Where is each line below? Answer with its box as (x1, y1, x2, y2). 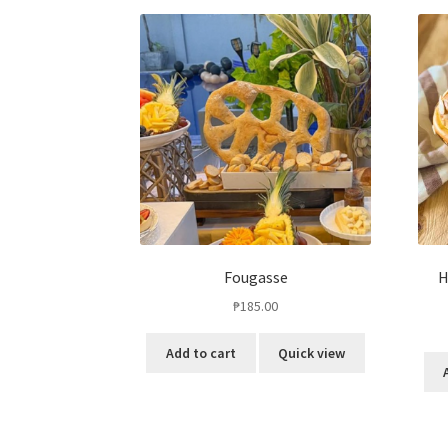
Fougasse (223, 266, 288, 287)
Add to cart (165, 344, 236, 363)
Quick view (278, 344, 346, 363)
